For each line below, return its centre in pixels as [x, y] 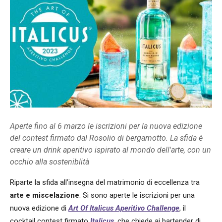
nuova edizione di [39, 208]
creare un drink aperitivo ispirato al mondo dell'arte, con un [111, 150]
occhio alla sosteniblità [50, 162]
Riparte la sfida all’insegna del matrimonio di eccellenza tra [105, 182]
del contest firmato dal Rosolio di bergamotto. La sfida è [106, 138]
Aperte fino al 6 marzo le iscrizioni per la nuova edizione [106, 126]
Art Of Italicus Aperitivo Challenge [124, 208]
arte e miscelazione [45, 195]
